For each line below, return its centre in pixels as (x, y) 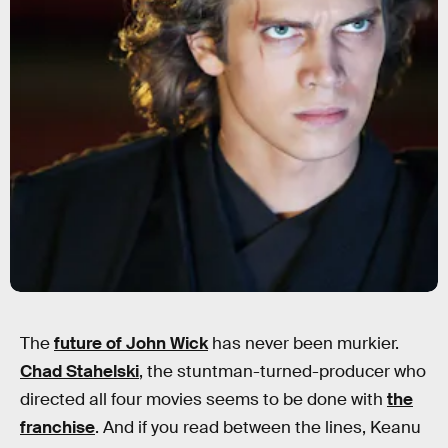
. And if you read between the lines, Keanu (258, 427)
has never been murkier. (303, 343)
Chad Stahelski (79, 371)
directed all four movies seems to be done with (203, 399)
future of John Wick (131, 343)
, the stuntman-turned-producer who (282, 371)
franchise (57, 427)
